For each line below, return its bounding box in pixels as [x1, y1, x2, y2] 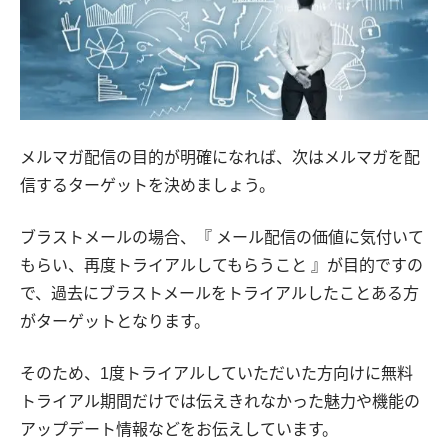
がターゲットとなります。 [20, 313, 210, 331]
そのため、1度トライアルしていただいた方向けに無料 [20, 365, 413, 383]
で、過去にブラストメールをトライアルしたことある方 [20, 285, 419, 303]
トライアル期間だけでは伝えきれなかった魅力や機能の [20, 393, 420, 411]
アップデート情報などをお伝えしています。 [20, 421, 338, 439]
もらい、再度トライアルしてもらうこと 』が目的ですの [20, 257, 423, 275]
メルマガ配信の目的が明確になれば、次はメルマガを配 [20, 149, 420, 167]
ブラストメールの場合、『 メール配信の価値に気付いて [20, 229, 424, 247]
